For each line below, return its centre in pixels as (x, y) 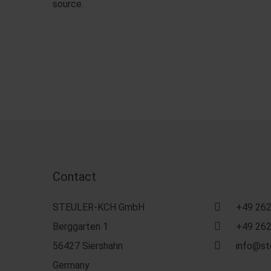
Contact (74, 177)
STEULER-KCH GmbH (99, 207)
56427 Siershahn (88, 246)
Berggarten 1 (80, 227)
